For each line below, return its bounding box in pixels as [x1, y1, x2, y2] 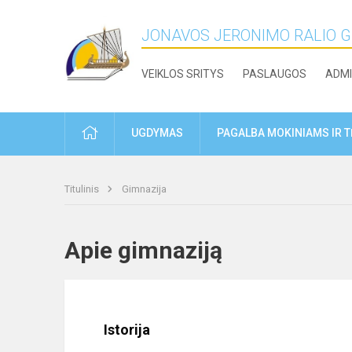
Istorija [104, 321, 150, 339]
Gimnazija [122, 183, 167, 196]
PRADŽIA [97, 126, 141, 139]
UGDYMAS [131, 126, 183, 140]
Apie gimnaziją [64, 236, 250, 265]
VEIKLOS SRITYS [141, 68, 225, 80]
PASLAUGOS [243, 68, 307, 80]
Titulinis [64, 183, 101, 196]
